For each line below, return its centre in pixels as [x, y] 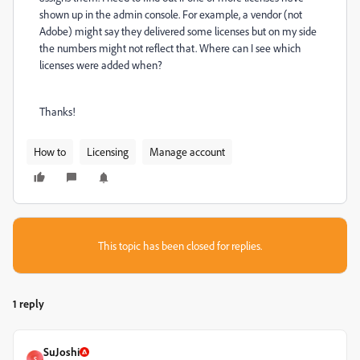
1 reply [29, 303]
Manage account [187, 151]
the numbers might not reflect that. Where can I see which [170, 48]
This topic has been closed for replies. [180, 245]
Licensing [108, 151]
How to [50, 151]
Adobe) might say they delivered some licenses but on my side [178, 31]
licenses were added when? [101, 65]
